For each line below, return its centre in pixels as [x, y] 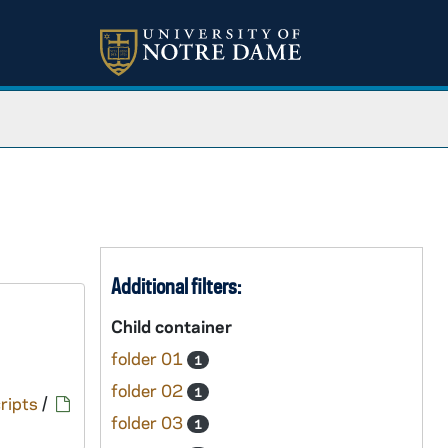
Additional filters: [175, 286]
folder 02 [148, 390]
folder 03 [148, 422]
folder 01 [148, 358]
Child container [171, 326]
